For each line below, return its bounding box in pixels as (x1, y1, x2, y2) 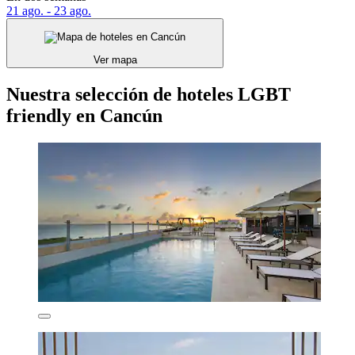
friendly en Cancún (6, 105, 162, 127)
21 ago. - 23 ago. (6, 3, 91, 17)
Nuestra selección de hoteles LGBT (6, 84, 291, 105)
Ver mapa (93, 54, 137, 67)
